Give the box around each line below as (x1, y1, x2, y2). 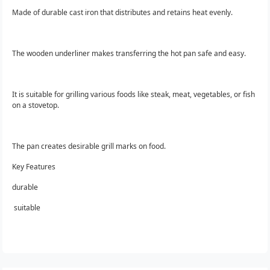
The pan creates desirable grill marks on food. (12, 140, 168, 151)
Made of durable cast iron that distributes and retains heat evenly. (12, 7, 234, 17)
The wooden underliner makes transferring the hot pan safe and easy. (12, 48, 248, 58)
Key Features (12, 161, 55, 172)
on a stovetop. (12, 99, 61, 110)
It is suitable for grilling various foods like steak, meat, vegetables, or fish (12, 89, 255, 99)
